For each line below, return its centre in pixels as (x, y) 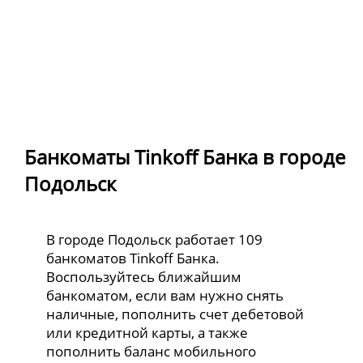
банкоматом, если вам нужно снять (165, 296)
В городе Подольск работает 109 (155, 240)
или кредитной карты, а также (147, 333)
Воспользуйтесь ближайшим (144, 277)
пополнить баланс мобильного (152, 352)
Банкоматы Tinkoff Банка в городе (185, 157)
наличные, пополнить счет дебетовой (175, 314)
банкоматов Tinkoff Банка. (133, 258)
